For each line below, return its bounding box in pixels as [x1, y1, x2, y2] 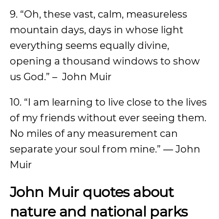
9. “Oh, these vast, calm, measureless [10, 8, 187, 20]
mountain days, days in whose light [10, 23, 183, 36]
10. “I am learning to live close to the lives [10, 96, 207, 108]
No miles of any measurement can [10, 127, 178, 139]
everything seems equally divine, [10, 39, 169, 51]
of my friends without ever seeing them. [10, 111, 206, 124]
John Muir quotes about [10, 183, 174, 200]
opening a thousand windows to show [10, 55, 200, 67]
